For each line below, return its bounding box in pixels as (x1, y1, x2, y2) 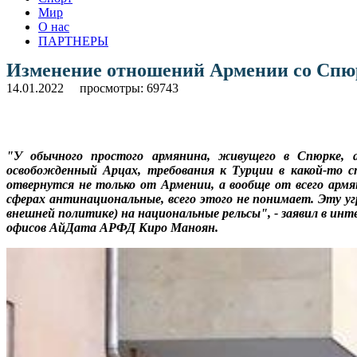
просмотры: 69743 (80, 80, 178, 95)
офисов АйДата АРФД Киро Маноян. (6, 220, 218, 234)
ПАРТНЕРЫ (38, 33, 108, 48)
